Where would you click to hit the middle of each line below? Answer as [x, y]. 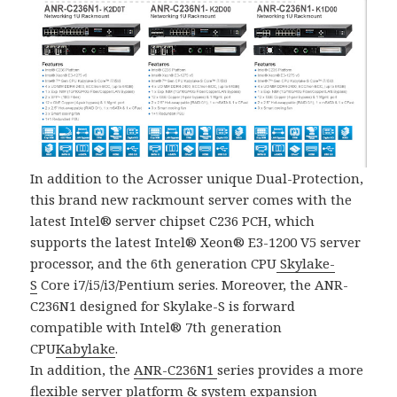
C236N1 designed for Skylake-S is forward [163, 305]
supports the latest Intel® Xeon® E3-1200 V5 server [196, 241]
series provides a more [291, 369]
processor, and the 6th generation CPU [154, 263]
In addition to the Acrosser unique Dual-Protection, [197, 178]
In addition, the [82, 369]
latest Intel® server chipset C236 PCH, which [173, 220]
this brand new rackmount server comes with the [191, 199]
